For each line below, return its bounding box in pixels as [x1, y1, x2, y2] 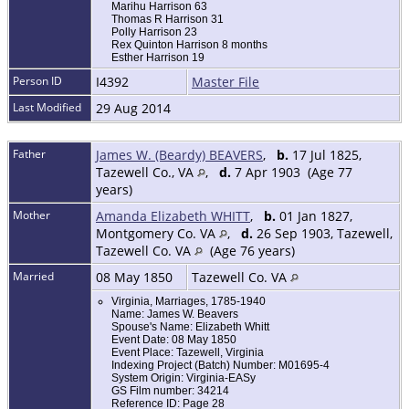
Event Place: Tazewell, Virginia [111, 346, 264, 360]
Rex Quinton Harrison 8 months [111, 38, 267, 52]
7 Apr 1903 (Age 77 [231, 163, 352, 182]
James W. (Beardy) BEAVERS [96, 146, 263, 164]
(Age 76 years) [203, 242, 299, 260]
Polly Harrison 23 [111, 26, 197, 39]
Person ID [13, 73, 62, 89]
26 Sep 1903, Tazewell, [253, 225, 393, 243]
